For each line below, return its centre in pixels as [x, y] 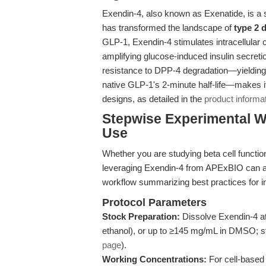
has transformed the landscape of [168, 28]
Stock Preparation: [141, 216]
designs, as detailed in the [153, 99]
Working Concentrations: [154, 259]
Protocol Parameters [154, 202]
